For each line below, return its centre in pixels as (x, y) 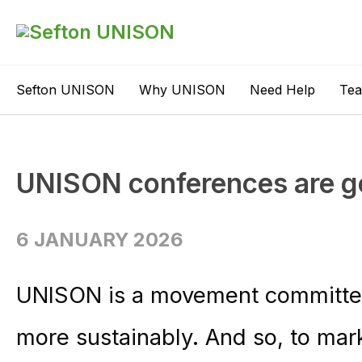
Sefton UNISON (65, 90)
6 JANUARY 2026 (100, 240)
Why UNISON (182, 90)
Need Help (282, 90)
